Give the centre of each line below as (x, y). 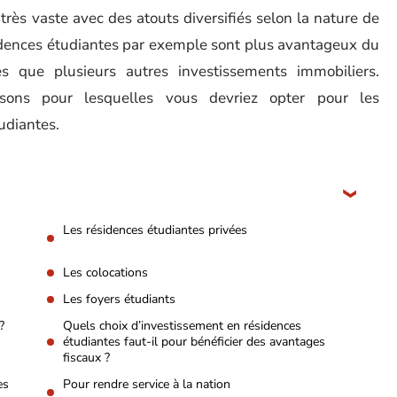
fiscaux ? (86, 358)
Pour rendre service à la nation (147, 384)
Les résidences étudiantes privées (155, 230)
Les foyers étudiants (119, 299)
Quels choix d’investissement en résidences (182, 326)
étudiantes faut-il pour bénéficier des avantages (194, 342)
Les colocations (105, 272)
